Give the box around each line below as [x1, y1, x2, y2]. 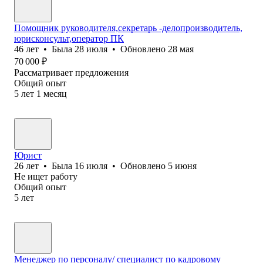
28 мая [168, 43, 194, 54]
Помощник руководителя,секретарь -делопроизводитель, [14, 22, 242, 33]
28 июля [75, 43, 107, 54]
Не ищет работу [14, 171, 77, 181]
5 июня [168, 160, 197, 171]
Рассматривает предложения [14, 67, 129, 77]
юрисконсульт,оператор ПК [14, 33, 124, 43]
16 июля [75, 160, 107, 171]
